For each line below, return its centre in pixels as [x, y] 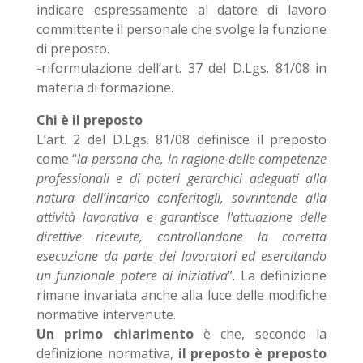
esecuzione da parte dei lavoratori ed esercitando [181, 256]
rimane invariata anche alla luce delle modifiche [181, 295]
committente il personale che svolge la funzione [181, 29]
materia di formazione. [105, 88]
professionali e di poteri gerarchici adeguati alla [181, 178]
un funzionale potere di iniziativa [132, 275]
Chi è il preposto [89, 120]
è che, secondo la [260, 334]
